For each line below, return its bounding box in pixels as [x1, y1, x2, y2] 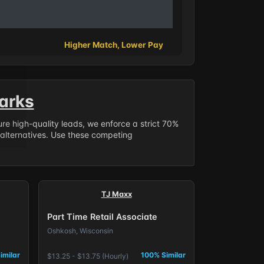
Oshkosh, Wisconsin [47, 226, 113, 236]
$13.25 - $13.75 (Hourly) [47, 251, 128, 260]
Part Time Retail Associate [47, 212, 157, 222]
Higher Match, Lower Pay [64, 40, 163, 49]
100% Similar [141, 250, 186, 259]
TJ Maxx [101, 189, 132, 199]
